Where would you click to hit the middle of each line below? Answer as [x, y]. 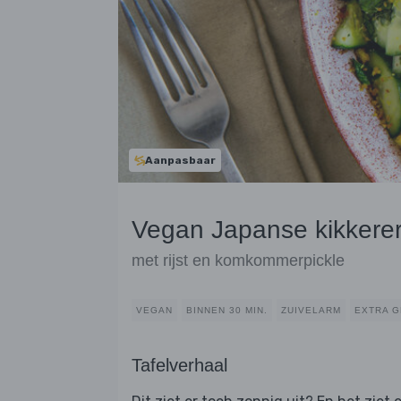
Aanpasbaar [180, 160]
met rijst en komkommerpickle [238, 261]
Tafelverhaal [179, 366]
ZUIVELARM [311, 311]
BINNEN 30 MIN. [227, 311]
